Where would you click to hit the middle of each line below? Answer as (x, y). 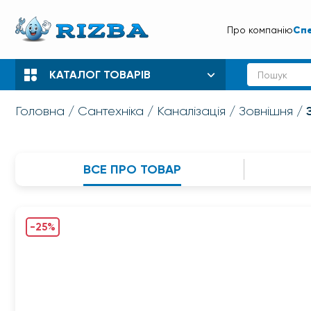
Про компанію (260, 30)
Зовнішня (266, 111)
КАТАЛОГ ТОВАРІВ (100, 75)
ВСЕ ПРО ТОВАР (133, 169)
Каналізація (191, 111)
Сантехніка (111, 111)
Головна (40, 111)
